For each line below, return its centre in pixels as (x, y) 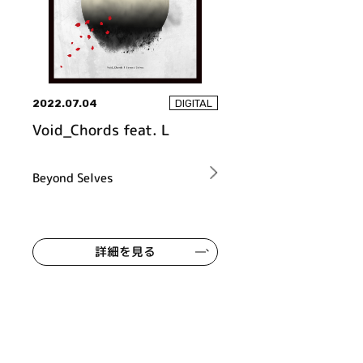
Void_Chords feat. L (101, 130)
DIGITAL (193, 104)
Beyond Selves (73, 177)
